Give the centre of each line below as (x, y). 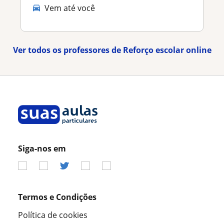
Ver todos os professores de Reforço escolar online (112, 50)
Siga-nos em (42, 149)
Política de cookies (53, 215)
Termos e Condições (57, 197)
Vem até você (70, 8)
